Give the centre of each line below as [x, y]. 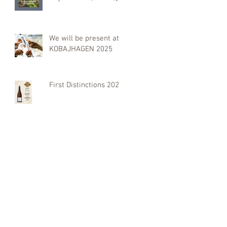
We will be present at [84, 39]
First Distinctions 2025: [87, 85]
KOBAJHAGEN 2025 [81, 49]
